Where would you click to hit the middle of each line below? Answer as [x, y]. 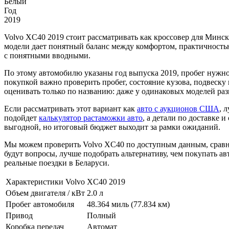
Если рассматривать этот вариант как [71, 108]
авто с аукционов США [178, 108]
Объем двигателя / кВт [45, 193]
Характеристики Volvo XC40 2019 [65, 181]
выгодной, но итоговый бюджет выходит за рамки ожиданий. [112, 127]
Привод [19, 215]
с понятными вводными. [47, 55]
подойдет [21, 118]
